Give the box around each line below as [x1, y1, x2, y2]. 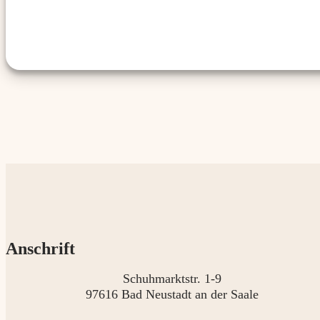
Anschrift [6, 239, 75, 259]
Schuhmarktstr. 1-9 [123, 271, 222, 286]
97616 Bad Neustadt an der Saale [86, 287, 259, 302]
